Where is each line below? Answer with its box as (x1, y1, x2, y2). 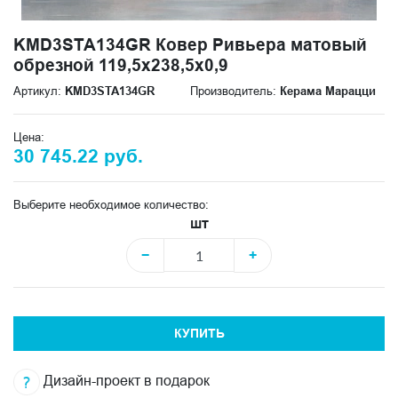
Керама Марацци (280, 84, 376, 98)
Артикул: (13, 84, 65, 98)
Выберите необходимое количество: (13, 197, 209, 211)
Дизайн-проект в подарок (40, 372, 210, 389)
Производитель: (190, 84, 280, 98)
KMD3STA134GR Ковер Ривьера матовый (13, 35, 367, 54)
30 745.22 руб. (13, 146, 143, 167)
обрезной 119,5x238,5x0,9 (13, 55, 228, 75)
